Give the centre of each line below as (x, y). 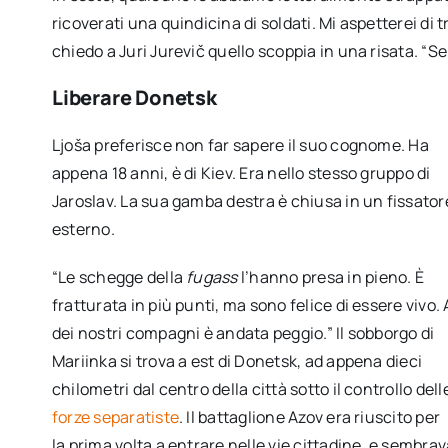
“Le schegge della (119, 276)
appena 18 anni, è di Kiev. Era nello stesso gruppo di (241, 172)
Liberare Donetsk (134, 97)
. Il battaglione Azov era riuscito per (310, 416)
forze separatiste (115, 416)
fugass (212, 276)
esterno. (83, 228)
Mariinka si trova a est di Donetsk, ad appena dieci (237, 360)
